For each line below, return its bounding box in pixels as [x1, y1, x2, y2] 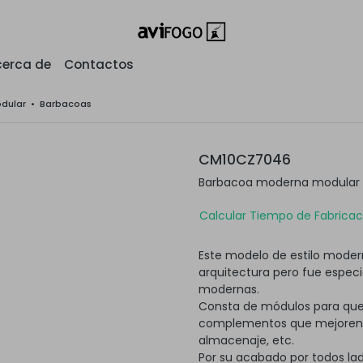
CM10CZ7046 [199, 150, 291, 169]
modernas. [199, 280, 259, 297]
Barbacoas [40, 97, 92, 110]
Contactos [64, 56, 134, 73]
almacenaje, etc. [199, 331, 294, 348]
